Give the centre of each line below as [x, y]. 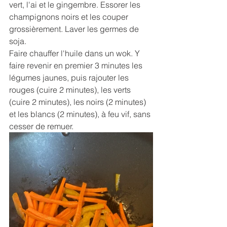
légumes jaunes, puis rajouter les [70, 78]
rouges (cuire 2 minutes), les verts [71, 90]
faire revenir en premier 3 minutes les [77, 66]
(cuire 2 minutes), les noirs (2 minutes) [79, 102]
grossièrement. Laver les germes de [75, 29]
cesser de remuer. [41, 126]
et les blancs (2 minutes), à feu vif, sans [81, 114]
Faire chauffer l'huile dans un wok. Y [75, 53]
